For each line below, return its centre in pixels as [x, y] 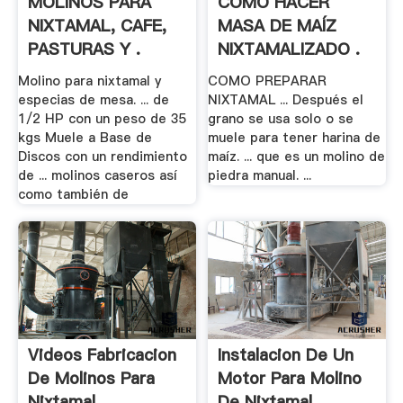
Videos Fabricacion [102, 355]
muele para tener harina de [295, 137]
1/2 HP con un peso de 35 [102, 118]
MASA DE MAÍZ [278, 26]
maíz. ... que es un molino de [297, 156]
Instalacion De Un [286, 355]
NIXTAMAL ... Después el [286, 99]
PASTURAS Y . [84, 49]
